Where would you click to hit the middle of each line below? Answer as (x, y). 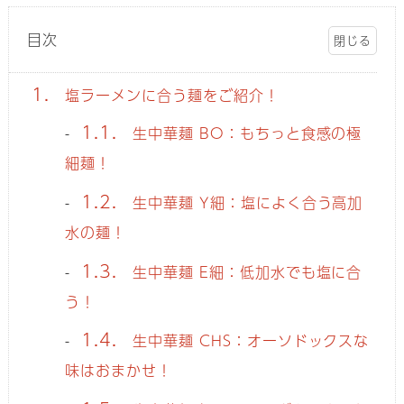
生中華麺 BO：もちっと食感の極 (245, 133)
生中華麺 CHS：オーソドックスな (248, 341)
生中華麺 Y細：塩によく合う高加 (245, 202)
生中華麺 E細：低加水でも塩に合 (245, 271)
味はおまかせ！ (119, 371)
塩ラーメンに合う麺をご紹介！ (170, 96)
